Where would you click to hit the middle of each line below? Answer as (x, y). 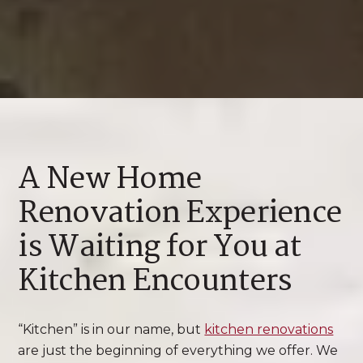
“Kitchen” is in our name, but (111, 329)
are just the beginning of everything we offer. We (178, 350)
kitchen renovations (269, 329)
